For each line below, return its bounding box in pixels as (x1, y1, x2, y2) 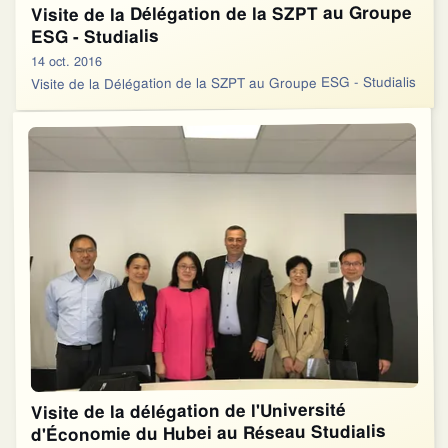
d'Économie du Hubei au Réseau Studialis (31, 417, 387, 446)
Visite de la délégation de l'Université (30, 396, 347, 424)
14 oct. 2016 (30, 50, 102, 70)
